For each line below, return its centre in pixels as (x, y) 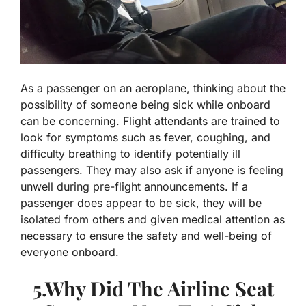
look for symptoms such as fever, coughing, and (145, 138)
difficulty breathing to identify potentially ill (130, 154)
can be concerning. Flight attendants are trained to (150, 121)
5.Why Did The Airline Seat (153, 289)
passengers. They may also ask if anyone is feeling (152, 170)
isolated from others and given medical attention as (153, 220)
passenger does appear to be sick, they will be (141, 203)
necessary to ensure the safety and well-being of (146, 236)
